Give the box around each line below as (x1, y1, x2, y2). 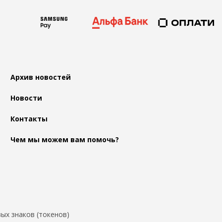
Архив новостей (10, 72, 71, 82)
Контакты (10, 114, 48, 124)
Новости (10, 93, 43, 103)
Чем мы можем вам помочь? (10, 135, 119, 145)
